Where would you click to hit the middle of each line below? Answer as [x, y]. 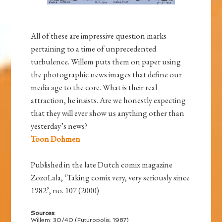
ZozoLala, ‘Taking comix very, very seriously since [111, 178]
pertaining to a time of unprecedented [94, 49]
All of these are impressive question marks [99, 36]
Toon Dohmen [56, 139]
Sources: [43, 213]
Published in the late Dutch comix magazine [102, 165]
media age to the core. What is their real [94, 87]
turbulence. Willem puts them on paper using [106, 62]
